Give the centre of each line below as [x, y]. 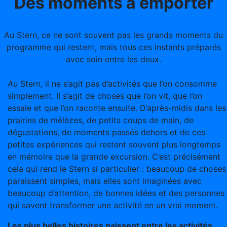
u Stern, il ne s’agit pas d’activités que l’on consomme [115, 84]
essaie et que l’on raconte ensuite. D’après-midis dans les [117, 108]
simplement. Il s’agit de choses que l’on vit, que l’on [105, 96]
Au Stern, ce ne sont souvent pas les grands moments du [113, 35]
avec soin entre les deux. [113, 59]
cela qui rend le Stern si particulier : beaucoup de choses [117, 169]
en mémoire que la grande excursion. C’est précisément [114, 157]
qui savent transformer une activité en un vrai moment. [113, 205]
